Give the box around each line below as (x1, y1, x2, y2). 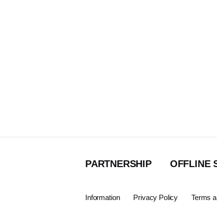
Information (85, 193, 120, 202)
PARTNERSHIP (85, 158, 152, 169)
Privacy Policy (133, 193, 178, 202)
